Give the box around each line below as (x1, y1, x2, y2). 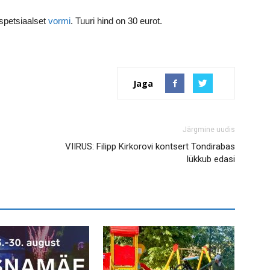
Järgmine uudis (183, 125, 235, 134)
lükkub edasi (187, 154, 235, 165)
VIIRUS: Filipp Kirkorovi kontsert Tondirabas (65, 141, 235, 152)
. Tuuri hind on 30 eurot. (71, 16, 162, 26)
